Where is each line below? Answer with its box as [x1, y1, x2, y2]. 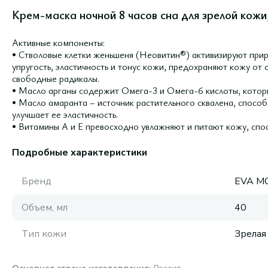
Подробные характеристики [12, 146, 147, 159]
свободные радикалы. [12, 72, 99, 85]
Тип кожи [22, 227, 66, 240]
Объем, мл [22, 201, 68, 214]
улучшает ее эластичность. [12, 108, 118, 121]
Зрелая [234, 227, 266, 240]
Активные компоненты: [12, 36, 105, 49]
